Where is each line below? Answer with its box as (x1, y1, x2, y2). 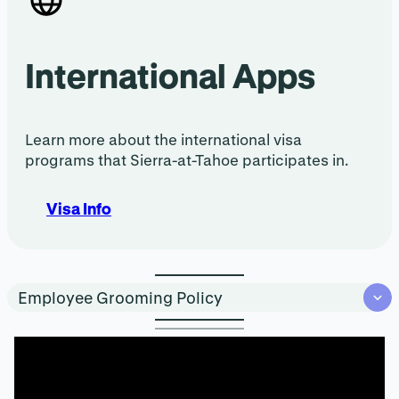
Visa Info (46, 199, 111, 218)
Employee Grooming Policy (18, 289, 223, 307)
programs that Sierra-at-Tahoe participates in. (25, 151, 348, 169)
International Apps (25, 55, 315, 95)
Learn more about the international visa (25, 131, 302, 149)
